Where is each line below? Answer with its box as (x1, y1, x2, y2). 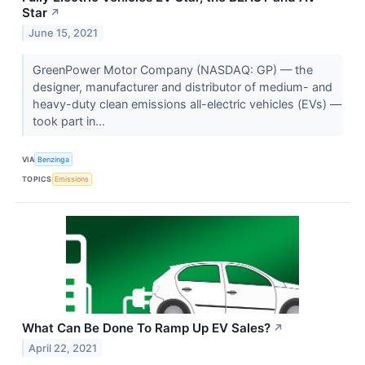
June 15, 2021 (29, 27, 99, 40)
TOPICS (22, 174, 52, 184)
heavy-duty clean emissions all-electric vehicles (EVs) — (32, 97, 341, 112)
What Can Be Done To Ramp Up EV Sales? (22, 319, 270, 336)
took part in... (32, 114, 108, 129)
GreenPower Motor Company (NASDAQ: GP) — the (32, 63, 313, 77)
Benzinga (37, 155, 70, 165)
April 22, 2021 (29, 341, 98, 354)
